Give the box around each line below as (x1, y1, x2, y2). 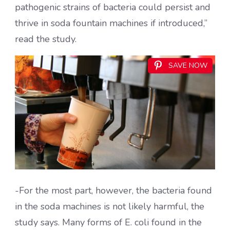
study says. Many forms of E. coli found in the (15, 216, 202, 228)
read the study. (15, 33, 76, 46)
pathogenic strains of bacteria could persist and (15, 1, 210, 14)
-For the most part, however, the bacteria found (15, 184, 212, 197)
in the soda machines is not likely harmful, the (15, 200, 204, 213)
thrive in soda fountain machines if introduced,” (15, 17, 207, 30)
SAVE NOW (168, 61, 207, 71)
